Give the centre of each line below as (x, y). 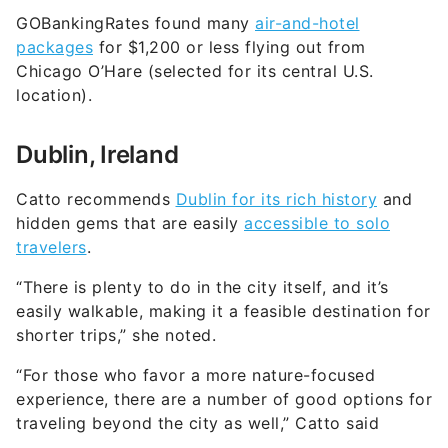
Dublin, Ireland (97, 155)
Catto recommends (96, 199)
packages (54, 47)
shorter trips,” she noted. (119, 335)
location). (54, 95)
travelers (51, 247)
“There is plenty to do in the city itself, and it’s (202, 287)
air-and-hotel (307, 23)
